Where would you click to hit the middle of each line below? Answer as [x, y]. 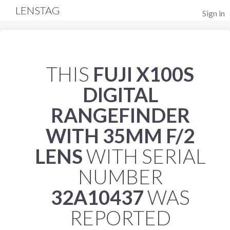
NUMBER [120, 177]
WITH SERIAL [144, 156]
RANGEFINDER [120, 115]
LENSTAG [38, 10]
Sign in [214, 13]
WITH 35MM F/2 [120, 136]
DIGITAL [120, 94]
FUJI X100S [143, 74]
